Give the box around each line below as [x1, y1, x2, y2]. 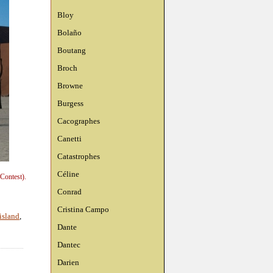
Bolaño [57, 28, 82, 37]
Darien [57, 258, 79, 267]
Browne [57, 81, 83, 90]
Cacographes [57, 116, 100, 126]
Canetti [57, 134, 82, 143]
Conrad [57, 187, 82, 196]
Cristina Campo [57, 205, 109, 214]
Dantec [57, 240, 80, 249]
